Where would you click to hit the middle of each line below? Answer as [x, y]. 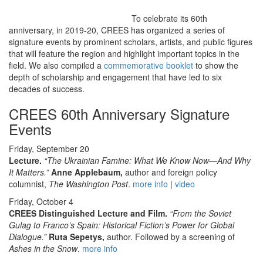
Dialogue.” [29, 237]
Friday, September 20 [49, 149]
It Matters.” [29, 172]
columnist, [29, 184]
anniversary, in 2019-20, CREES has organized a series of [117, 30]
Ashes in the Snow [43, 248]
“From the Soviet [200, 213]
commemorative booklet [149, 65]
